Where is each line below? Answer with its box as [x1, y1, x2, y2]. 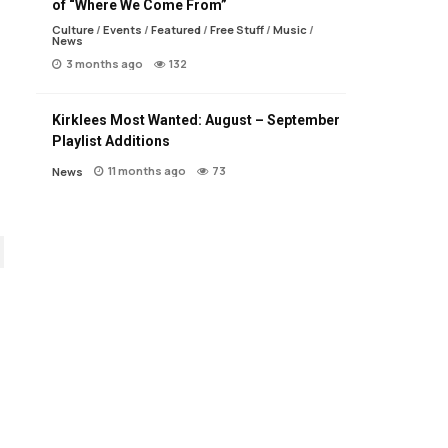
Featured [151, 22, 201, 38]
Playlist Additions [52, 133, 170, 150]
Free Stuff [210, 22, 264, 38]
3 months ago [66, 56, 143, 72]
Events [103, 22, 142, 38]
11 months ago [108, 163, 186, 179]
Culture [52, 22, 94, 38]
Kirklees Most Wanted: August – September [52, 112, 340, 129]
